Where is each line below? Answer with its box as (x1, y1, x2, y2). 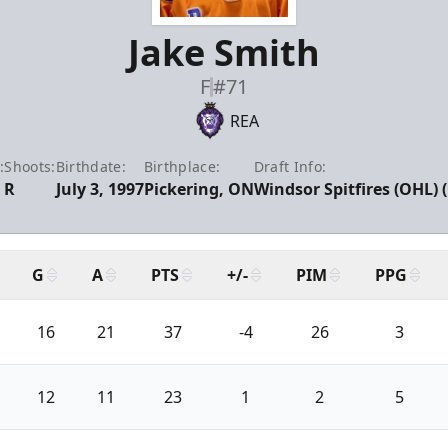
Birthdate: (55, 156, 127, 176)
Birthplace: (143, 156, 221, 176)
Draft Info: (253, 156, 327, 176)
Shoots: (4, 156, 56, 176)
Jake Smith (128, 27, 320, 77)
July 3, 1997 (55, 177, 144, 200)
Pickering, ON (143, 177, 254, 200)
